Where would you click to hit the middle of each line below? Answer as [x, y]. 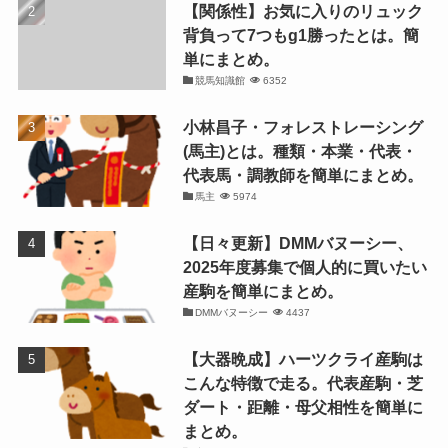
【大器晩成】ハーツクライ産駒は [302, 359]
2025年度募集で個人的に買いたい [304, 267]
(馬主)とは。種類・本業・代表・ [299, 150]
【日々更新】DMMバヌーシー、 [297, 243]
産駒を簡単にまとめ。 [262, 291]
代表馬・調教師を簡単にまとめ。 [302, 174]
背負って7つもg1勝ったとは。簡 [300, 34]
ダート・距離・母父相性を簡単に [302, 407]
